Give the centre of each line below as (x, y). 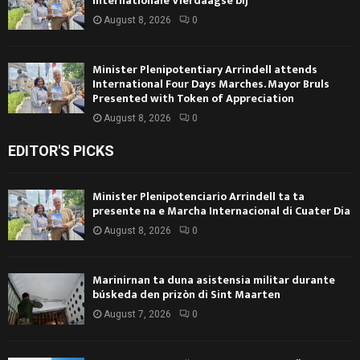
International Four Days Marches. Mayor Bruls (211, 84)
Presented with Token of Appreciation (193, 98)
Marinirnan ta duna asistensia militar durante (214, 280)
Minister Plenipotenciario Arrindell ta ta (198, 196)
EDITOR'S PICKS (61, 150)
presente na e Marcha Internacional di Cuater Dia (221, 211)
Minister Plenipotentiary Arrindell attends (205, 69)
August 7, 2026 (137, 315)
